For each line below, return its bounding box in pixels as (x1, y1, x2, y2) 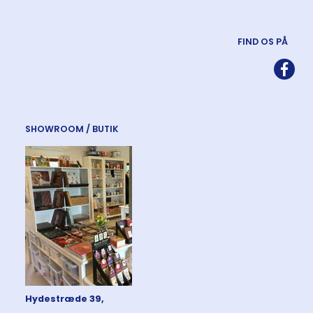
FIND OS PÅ (238, 36, 288, 48)
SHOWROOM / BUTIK (25, 123, 119, 136)
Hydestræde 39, (25, 293, 104, 305)
